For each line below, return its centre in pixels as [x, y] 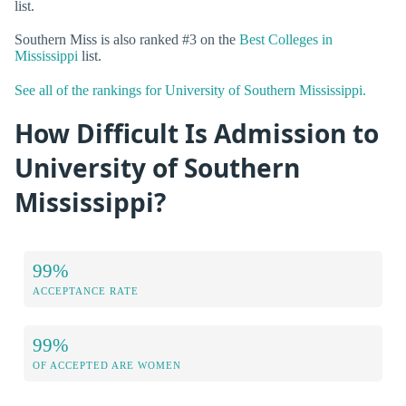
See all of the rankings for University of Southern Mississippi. [190, 90]
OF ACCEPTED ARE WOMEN [107, 366]
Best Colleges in [286, 40]
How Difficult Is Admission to [197, 133]
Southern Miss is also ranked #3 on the [127, 40]
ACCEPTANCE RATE [86, 291]
